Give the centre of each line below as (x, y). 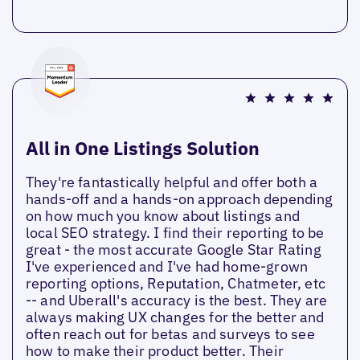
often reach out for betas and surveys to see (170, 333)
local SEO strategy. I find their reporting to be (175, 232)
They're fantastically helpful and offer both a (172, 182)
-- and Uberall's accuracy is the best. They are (176, 300)
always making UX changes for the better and (175, 317)
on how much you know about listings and (162, 215)
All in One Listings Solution (142, 147)
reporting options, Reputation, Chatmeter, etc (175, 283)
